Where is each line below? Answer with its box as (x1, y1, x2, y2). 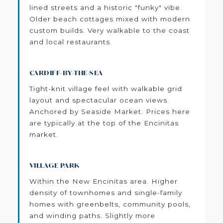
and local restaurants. (29, 37, 112, 46)
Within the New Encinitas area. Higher (29, 177, 178, 185)
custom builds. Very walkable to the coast (29, 26, 190, 34)
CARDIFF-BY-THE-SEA (29, 68, 103, 77)
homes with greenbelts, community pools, (29, 200, 191, 208)
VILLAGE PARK (29, 160, 80, 170)
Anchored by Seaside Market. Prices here (29, 107, 190, 115)
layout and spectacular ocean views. (29, 96, 169, 104)
